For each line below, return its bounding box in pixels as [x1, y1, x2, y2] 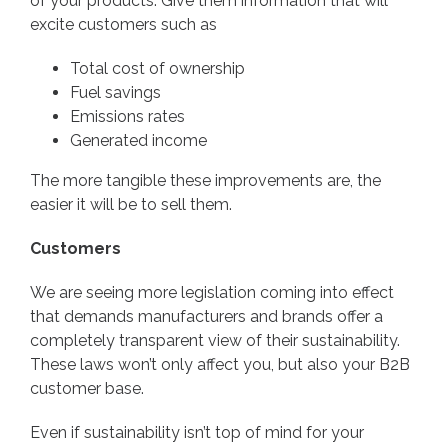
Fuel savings [70, 83, 161, 103]
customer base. [30, 379, 148, 399]
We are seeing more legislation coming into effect [30, 283, 394, 303]
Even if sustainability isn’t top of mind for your [30, 423, 364, 443]
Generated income [70, 131, 207, 151]
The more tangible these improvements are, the [30, 171, 381, 191]
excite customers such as [30, 15, 221, 35]
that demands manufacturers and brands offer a [30, 307, 383, 327]
